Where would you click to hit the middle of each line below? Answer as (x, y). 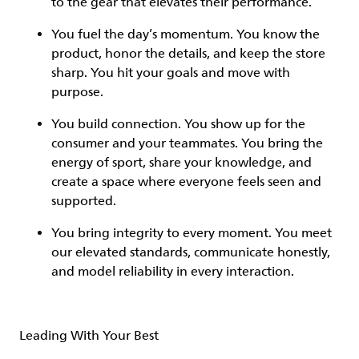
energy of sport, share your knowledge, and (182, 163)
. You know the (275, 34)
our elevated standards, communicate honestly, (191, 252)
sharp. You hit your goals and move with (171, 73)
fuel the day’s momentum (154, 34)
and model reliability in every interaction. (174, 272)
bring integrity (121, 233)
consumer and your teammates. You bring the (187, 143)
